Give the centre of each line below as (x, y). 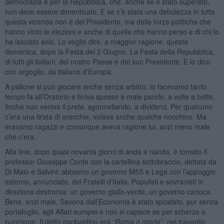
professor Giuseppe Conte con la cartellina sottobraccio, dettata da (110, 161)
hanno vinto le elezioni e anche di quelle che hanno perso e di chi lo (112, 31)
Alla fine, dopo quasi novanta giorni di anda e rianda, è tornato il (106, 151)
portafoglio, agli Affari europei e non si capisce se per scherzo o (105, 211)
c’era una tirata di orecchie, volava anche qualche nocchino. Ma (105, 116)
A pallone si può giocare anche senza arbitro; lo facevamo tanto (105, 86)
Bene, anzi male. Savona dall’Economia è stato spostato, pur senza (111, 201)
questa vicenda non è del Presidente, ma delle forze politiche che (108, 21)
